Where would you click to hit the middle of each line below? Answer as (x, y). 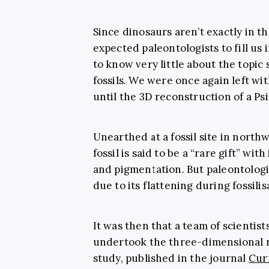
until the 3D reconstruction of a (174, 96)
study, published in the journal (171, 258)
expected (117, 48)
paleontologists (180, 48)
